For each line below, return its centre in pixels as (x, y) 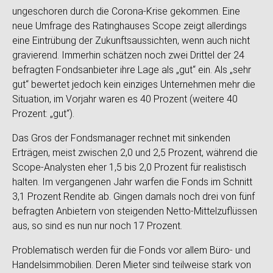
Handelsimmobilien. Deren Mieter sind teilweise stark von (132, 265)
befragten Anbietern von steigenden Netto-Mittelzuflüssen (135, 211)
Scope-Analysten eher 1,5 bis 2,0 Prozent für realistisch (129, 167)
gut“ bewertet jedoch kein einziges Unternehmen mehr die (134, 84)
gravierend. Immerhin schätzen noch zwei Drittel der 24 (128, 55)
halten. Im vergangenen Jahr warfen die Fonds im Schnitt (132, 182)
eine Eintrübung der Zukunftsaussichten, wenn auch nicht (131, 41)
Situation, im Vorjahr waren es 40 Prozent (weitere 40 (125, 99)
